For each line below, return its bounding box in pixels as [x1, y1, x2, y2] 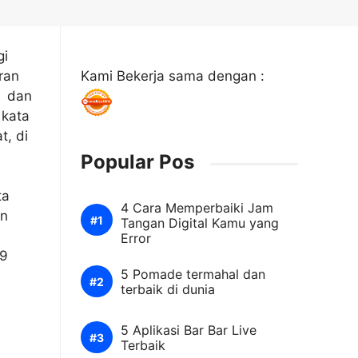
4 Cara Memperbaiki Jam [121, 200, 273, 217]
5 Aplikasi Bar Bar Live [121, 322, 257, 339]
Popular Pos [81, 150, 194, 174]
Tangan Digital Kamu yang [121, 215, 279, 232]
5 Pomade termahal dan [121, 266, 265, 283]
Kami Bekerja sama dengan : [81, 68, 265, 85]
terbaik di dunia [121, 281, 215, 298]
